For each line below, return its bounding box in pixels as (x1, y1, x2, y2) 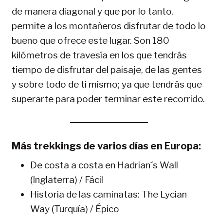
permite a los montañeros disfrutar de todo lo (12, 20, 206, 32)
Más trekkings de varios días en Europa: (12, 140, 201, 152)
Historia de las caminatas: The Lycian (30, 189, 187, 200)
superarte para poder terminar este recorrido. (12, 93, 205, 105)
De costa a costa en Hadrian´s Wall (30, 160, 178, 171)
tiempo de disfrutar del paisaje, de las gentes (12, 64, 202, 76)
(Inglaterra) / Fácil (30, 174, 103, 186)
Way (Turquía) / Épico (30, 203, 119, 215)
